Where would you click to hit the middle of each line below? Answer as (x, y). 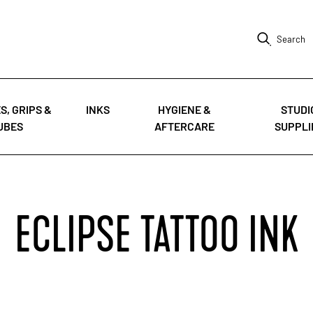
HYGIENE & (184, 109)
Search (291, 39)
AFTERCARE (184, 126)
